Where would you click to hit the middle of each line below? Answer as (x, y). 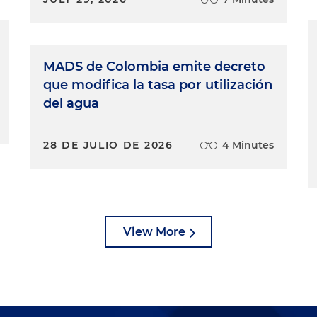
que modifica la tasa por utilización (158, 85)
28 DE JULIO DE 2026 (108, 145)
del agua (71, 103)
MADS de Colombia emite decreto (155, 67)
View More (154, 232)
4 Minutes (248, 145)
